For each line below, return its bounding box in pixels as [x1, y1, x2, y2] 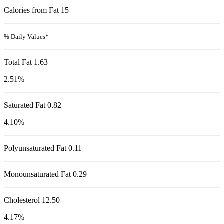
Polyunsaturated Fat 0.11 [4, 144, 82, 153]
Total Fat [4, 58, 32, 67]
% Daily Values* [4, 33, 49, 41]
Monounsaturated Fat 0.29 [4, 170, 87, 179]
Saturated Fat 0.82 [4, 101, 61, 110]
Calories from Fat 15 [4, 6, 69, 15]
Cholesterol [4, 196, 40, 205]
